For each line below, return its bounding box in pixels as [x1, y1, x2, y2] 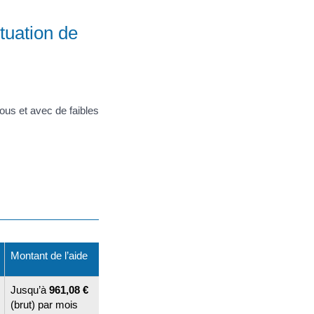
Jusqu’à [11, 283, 49, 296]
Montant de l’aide [11, 249, 88, 261]
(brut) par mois [11, 298, 78, 310]
